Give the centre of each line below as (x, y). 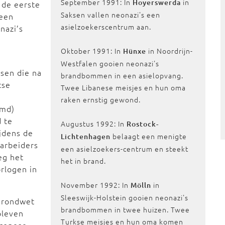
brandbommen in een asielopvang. (122, 75)
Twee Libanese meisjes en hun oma (124, 87)
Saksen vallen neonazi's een (111, 15)
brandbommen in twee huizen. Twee (126, 209)
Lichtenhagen (86, 136)
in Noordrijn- (170, 51)
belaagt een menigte (149, 136)
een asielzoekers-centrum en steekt (125, 149)
